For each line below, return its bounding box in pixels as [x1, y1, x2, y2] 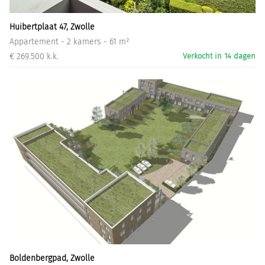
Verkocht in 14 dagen [183, 51, 256, 61]
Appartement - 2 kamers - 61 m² [9, 37, 130, 47]
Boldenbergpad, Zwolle [9, 253, 95, 264]
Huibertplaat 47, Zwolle [9, 22, 95, 33]
